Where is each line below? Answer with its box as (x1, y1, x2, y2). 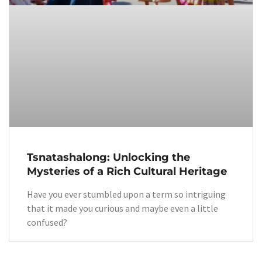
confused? (27, 216, 67, 228)
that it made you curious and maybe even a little (27, 202, 218, 214)
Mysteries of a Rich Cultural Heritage (27, 164, 227, 178)
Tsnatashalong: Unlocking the (27, 150, 190, 164)
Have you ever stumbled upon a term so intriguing (27, 188, 226, 200)
